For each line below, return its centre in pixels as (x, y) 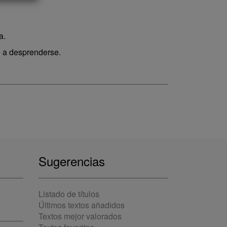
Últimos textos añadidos (82, 205)
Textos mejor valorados (80, 216)
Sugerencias (72, 161)
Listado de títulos (69, 194)
